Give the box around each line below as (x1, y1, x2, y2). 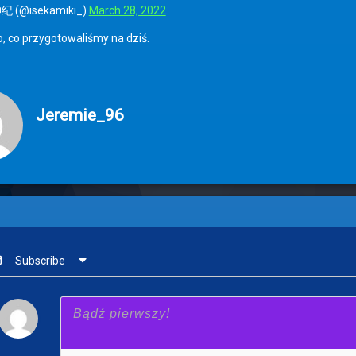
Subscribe (14, 253, 65, 267)
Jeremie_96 (35, 105, 124, 125)
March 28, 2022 (88, 3, 166, 17)
